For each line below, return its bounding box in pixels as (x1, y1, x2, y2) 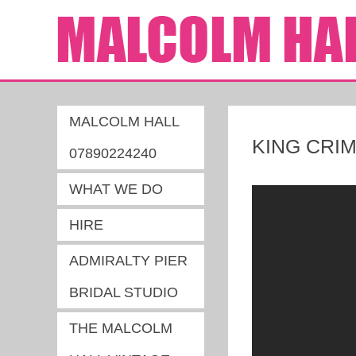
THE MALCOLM (69, 320, 172, 336)
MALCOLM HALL (69, 114, 180, 130)
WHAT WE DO (69, 181, 163, 197)
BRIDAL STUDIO (69, 284, 178, 300)
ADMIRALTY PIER (69, 253, 188, 269)
